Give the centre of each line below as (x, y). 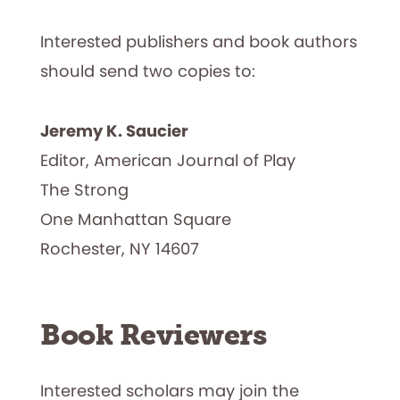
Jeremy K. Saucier (114, 130)
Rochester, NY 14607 (120, 248)
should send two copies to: (148, 71)
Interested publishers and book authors (199, 41)
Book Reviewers (153, 334)
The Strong (84, 189)
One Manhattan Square (136, 219)
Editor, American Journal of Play (168, 160)
